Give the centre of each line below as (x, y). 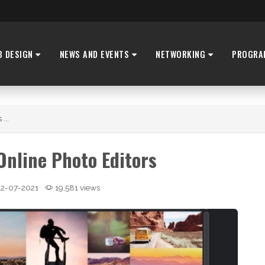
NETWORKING (182, 54)
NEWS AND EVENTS (96, 54)
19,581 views (77, 188)
